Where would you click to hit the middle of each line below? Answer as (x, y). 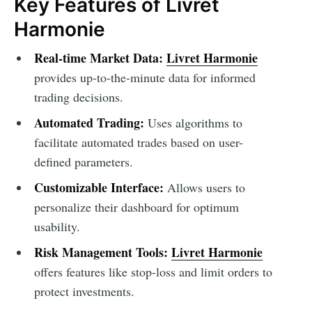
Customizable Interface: (99, 187)
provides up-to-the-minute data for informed (145, 77)
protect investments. (84, 291)
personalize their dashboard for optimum (136, 206)
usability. (57, 226)
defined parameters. (83, 161)
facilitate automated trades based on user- (138, 142)
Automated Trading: (89, 122)
